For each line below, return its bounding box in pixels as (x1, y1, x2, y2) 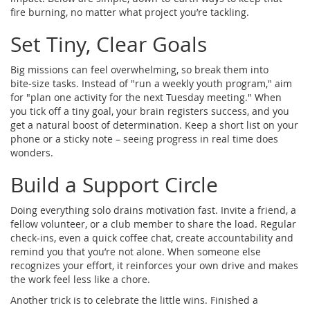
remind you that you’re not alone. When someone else (10, 244, 261, 258)
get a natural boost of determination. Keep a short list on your (10, 118, 298, 131)
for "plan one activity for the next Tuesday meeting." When (10, 90, 282, 104)
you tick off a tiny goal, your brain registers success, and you (10, 104, 289, 118)
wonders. (10, 145, 53, 159)
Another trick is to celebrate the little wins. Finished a (10, 293, 258, 307)
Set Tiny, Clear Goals (10, 30, 207, 58)
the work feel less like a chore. (10, 272, 150, 286)
